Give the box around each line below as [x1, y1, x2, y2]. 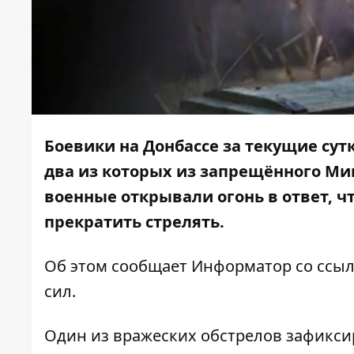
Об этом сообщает [44, 255, 191, 277]
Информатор [191, 255, 292, 277]
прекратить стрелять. [44, 211, 228, 233]
